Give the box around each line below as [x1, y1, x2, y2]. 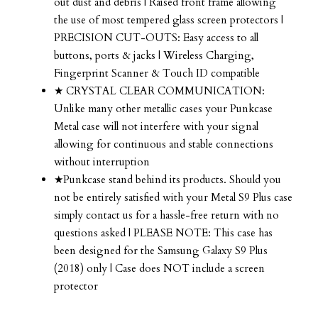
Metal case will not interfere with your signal [54, 119, 258, 133]
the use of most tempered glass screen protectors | [54, 12, 283, 27]
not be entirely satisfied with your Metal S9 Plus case [54, 190, 292, 204]
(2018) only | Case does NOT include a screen [54, 261, 265, 275]
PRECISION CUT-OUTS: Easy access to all [54, 30, 258, 45]
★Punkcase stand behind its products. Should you [54, 172, 281, 187]
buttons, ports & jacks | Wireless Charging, [54, 48, 254, 62]
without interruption [54, 154, 150, 169]
